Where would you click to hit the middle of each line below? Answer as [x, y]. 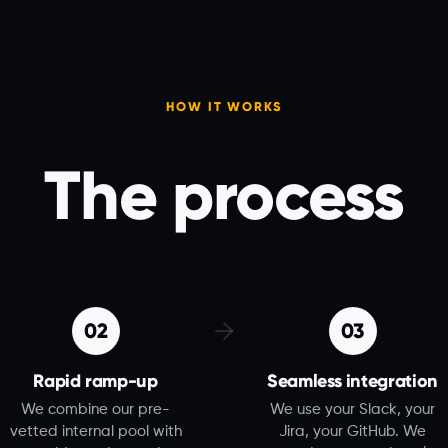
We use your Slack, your [352, 410]
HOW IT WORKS [224, 106]
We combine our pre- [95, 410]
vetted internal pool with [95, 432]
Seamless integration [352, 381]
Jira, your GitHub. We [352, 432]
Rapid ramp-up [95, 381]
